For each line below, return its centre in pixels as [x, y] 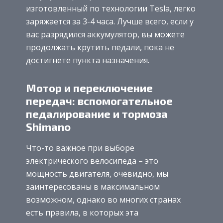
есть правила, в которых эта [82, 212]
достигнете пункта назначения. [88, 60]
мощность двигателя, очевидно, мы [97, 173]
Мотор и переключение [89, 87]
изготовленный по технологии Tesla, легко [111, 8]
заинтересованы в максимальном [93, 186]
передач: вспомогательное [99, 100]
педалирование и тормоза [97, 113]
